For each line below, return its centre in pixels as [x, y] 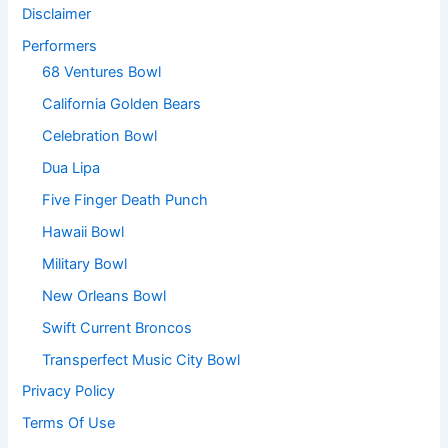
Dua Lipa [71, 167]
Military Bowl [85, 263]
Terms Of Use [69, 423]
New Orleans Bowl [104, 295]
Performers [60, 46]
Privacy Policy [69, 391]
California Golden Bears [122, 104]
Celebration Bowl [100, 135]
